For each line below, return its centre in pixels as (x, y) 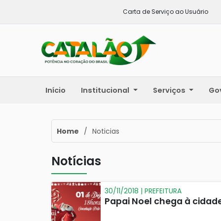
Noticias (106, 131)
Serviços (170, 90)
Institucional (106, 90)
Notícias (76, 161)
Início (55, 90)
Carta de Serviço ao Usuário (166, 12)
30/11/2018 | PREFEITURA (143, 191)
